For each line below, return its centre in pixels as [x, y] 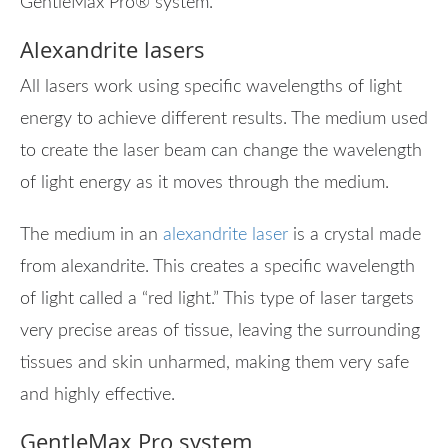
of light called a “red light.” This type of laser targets [217, 298]
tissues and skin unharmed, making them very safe [214, 362]
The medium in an [91, 234]
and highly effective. [100, 394]
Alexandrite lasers [115, 49]
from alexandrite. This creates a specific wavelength [217, 266]
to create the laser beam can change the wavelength [221, 150]
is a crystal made [354, 234]
